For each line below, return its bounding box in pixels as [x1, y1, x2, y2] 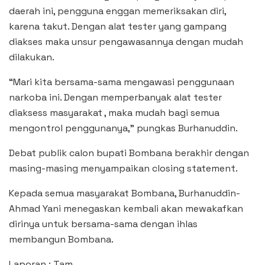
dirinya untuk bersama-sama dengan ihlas [9, 217, 198, 230]
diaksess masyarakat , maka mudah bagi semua [9, 106, 219, 119]
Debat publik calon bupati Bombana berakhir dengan [9, 146, 249, 159]
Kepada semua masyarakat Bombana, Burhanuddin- [9, 186, 240, 199]
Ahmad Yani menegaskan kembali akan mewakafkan [9, 202, 243, 215]
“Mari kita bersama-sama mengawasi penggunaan [9, 75, 234, 88]
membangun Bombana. [9, 232, 114, 245]
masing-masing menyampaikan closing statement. [9, 161, 238, 174]
